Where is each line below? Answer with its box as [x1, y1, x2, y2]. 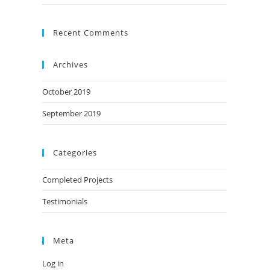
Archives [53, 59, 88, 70]
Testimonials [42, 196, 87, 207]
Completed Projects [42, 174, 113, 185]
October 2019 [42, 86, 90, 97]
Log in [42, 258, 64, 269]
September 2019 [42, 108, 101, 119]
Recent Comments [53, 27, 128, 38]
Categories [53, 147, 97, 158]
